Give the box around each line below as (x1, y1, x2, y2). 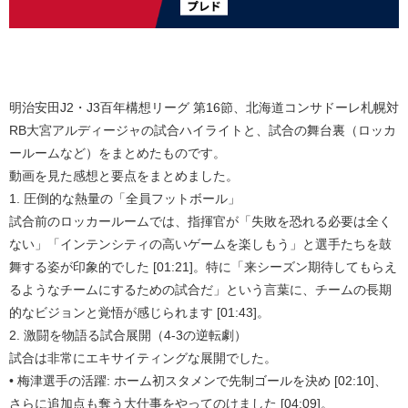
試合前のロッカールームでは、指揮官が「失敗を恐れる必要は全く (9, 214, 392, 229)
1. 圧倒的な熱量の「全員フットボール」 (9, 191, 240, 207)
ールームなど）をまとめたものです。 (9, 146, 226, 161)
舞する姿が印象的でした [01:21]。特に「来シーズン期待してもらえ (9, 260, 397, 275)
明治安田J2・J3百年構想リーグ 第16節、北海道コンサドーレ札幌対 (9, 100, 399, 116)
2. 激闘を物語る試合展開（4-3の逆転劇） (9, 328, 247, 343)
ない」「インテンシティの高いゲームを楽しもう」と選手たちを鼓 (9, 237, 392, 252)
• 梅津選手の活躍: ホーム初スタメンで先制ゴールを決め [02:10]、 (9, 373, 387, 389)
